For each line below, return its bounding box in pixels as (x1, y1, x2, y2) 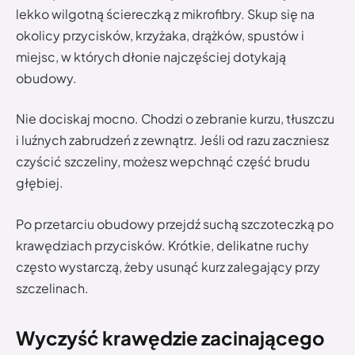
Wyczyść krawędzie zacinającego (16, 325, 325, 349)
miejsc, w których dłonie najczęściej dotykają (16, 48, 286, 65)
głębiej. (16, 174, 63, 192)
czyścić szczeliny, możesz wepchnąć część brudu (16, 153, 310, 170)
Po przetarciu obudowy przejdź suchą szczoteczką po (16, 215, 334, 232)
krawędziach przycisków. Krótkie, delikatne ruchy (16, 236, 309, 254)
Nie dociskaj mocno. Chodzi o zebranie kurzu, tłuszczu (16, 110, 334, 128)
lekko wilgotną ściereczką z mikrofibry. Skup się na (16, 5, 315, 22)
